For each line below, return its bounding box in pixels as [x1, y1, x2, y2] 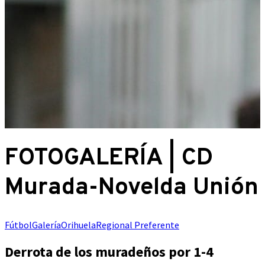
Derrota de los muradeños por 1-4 [5, 243, 214, 261]
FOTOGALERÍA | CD [5, 144, 213, 174]
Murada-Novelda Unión [5, 173, 258, 203]
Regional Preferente [96, 219, 179, 231]
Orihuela [61, 219, 96, 231]
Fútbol [5, 219, 32, 231]
